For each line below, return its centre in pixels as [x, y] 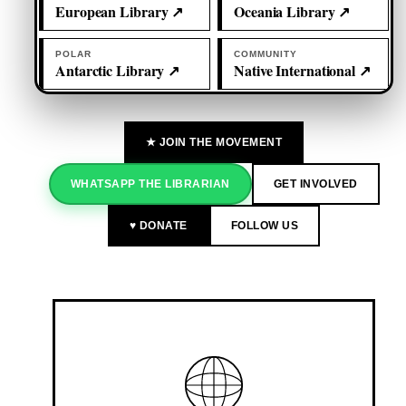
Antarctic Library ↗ [118, 71]
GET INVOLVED [315, 184]
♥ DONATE [158, 226]
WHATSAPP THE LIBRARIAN [150, 184]
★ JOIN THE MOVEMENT [214, 143]
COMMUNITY [266, 54]
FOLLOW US [265, 226]
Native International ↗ [302, 71]
